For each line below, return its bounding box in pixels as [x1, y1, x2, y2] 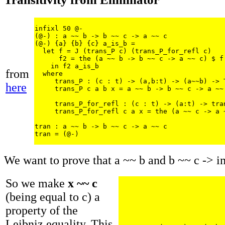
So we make [6, 176, 68, 190]
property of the [6, 203, 78, 217]
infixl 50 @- [35, 24, 83, 32]
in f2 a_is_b [35, 62, 99, 70]
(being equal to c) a [6, 190, 100, 203]
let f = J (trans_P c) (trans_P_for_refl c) [35, 47, 211, 55]
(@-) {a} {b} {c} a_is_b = [35, 39, 139, 47]
